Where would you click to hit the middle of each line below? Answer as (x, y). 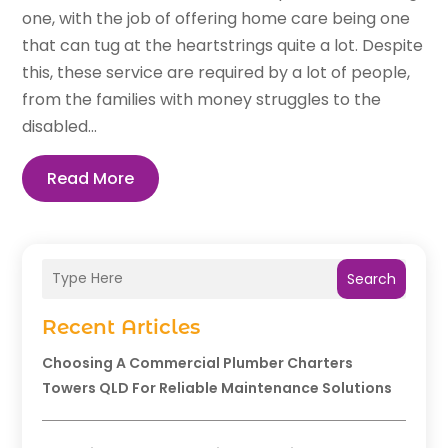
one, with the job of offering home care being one (216, 18)
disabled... (60, 126)
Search (371, 278)
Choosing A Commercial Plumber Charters (198, 362)
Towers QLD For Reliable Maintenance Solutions (217, 387)
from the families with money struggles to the (202, 99)
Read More (91, 178)
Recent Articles (121, 326)
